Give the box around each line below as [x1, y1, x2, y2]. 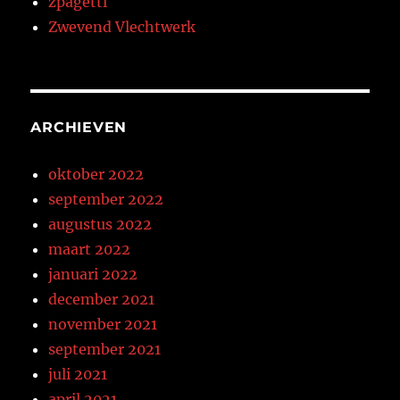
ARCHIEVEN [30, 119, 128, 137]
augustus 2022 [48, 215, 153, 234]
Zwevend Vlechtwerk [48, 18, 196, 37]
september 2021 [48, 340, 162, 359]
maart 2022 [48, 240, 131, 259]
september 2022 [48, 190, 164, 209]
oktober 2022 [48, 165, 145, 184]
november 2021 [48, 315, 158, 334]
